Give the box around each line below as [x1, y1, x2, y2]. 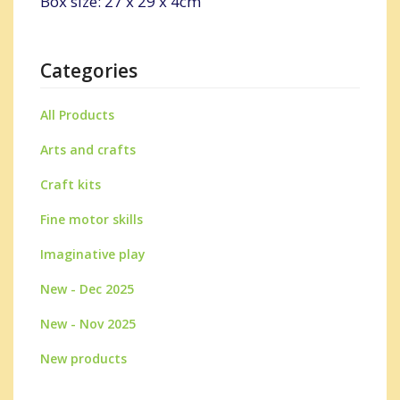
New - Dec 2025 [40, 280, 134, 297]
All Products [40, 106, 114, 123]
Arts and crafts [40, 141, 136, 158]
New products [40, 350, 127, 367]
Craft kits [40, 176, 101, 193]
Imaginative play [40, 246, 146, 262]
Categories [40, 58, 137, 83]
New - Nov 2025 [40, 315, 136, 332]
